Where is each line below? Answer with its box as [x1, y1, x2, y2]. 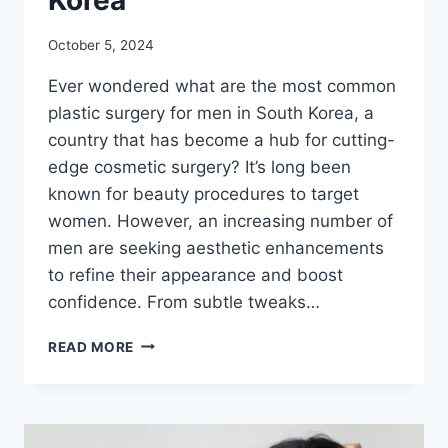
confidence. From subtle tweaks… [48, 291, 320, 312]
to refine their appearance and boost [48, 264, 343, 285]
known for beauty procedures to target [48, 183, 359, 204]
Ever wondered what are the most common [48, 75, 396, 96]
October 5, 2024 [48, 36, 154, 53]
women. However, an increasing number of [48, 210, 393, 231]
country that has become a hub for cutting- [48, 129, 395, 150]
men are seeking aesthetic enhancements [48, 237, 384, 258]
